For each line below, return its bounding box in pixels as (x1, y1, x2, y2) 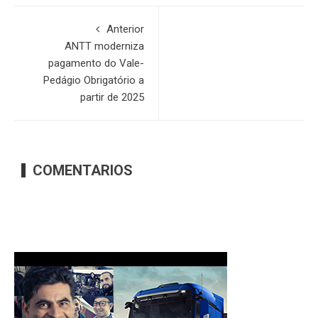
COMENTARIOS (33, 162, 133, 180)
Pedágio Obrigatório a (43, 74, 144, 87)
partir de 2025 (80, 91, 144, 104)
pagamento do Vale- (48, 57, 144, 70)
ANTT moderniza (65, 40, 144, 53)
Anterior (106, 23, 144, 36)
